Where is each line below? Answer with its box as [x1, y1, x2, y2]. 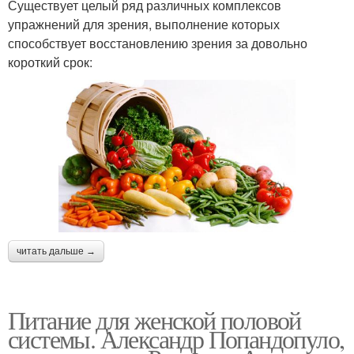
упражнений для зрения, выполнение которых [8, 14, 280, 33]
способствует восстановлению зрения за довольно [8, 33, 307, 52]
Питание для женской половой [8, 302, 301, 337]
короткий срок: [8, 52, 92, 71]
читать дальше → [17, 245, 96, 257]
